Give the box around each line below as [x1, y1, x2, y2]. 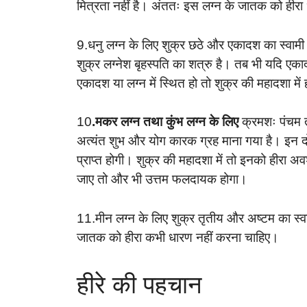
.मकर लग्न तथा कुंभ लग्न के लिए [92, 114, 238, 130]
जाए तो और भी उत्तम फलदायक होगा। [77, 172, 247, 187]
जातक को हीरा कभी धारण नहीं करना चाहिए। [77, 230, 279, 245]
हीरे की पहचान [77, 271, 201, 299]
